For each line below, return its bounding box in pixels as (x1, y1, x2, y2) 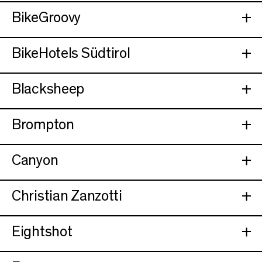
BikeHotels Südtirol (12, 46, 130, 61)
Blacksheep (12, 81, 85, 96)
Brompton (12, 117, 74, 132)
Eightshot (12, 224, 73, 239)
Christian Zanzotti (12, 188, 122, 204)
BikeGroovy (12, 10, 81, 25)
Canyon (12, 153, 58, 168)
